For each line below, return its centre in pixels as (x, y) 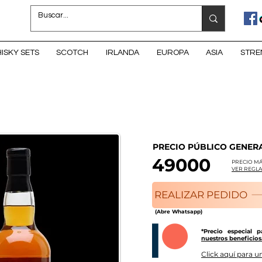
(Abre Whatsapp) (179, 211)
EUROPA (173, 52)
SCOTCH (73, 52)
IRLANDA (123, 52)
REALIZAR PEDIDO (201, 195)
